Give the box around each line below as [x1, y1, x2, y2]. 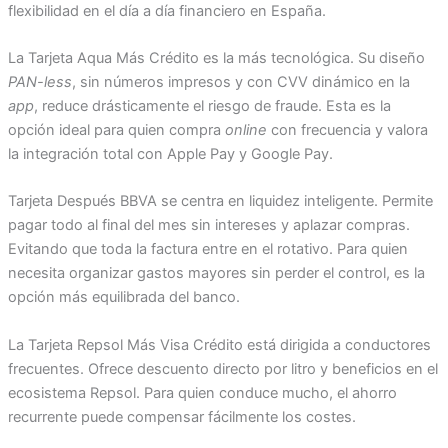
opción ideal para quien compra [7, 120, 225, 139]
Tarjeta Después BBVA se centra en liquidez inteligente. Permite [7, 192, 433, 211]
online [224, 120, 267, 139]
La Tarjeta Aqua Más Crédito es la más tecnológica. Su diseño [7, 48, 425, 67]
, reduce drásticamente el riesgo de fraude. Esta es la [33, 96, 391, 115]
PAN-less [7, 72, 72, 91]
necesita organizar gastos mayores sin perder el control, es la [7, 264, 425, 283]
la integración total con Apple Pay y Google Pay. [7, 144, 333, 163]
